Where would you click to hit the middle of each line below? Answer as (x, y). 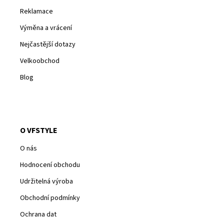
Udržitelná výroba (46, 181)
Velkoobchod (40, 61)
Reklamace (36, 11)
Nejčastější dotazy (48, 44)
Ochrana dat (38, 214)
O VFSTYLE (39, 130)
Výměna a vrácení (46, 28)
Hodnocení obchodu (50, 165)
